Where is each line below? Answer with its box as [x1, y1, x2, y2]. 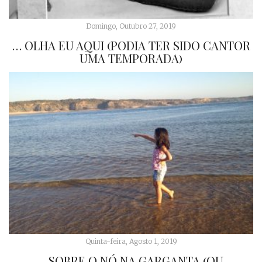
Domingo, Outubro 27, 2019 [86, 21, 176, 30]
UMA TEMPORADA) [80, 50, 182, 66]
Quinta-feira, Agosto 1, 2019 [85, 237, 177, 246]
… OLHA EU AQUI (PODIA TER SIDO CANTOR [12, 37, 250, 53]
